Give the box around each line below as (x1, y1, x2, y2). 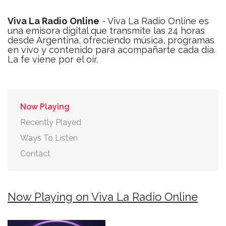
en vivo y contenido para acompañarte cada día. (8, 44, 215, 55)
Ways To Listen (20, 133, 78, 143)
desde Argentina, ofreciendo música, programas (8, 35, 214, 45)
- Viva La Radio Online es (99, 16, 209, 26)
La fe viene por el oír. (8, 54, 98, 65)
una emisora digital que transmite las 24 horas (8, 25, 205, 36)
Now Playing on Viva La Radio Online (8, 190, 198, 203)
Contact (20, 149, 50, 158)
